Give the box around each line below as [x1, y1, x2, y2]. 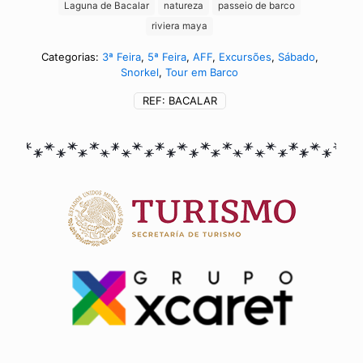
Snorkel [121, 66, 159, 79]
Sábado [277, 50, 315, 64]
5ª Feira [147, 50, 186, 64]
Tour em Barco [165, 66, 238, 79]
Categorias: [41, 50, 102, 64]
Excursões [218, 50, 271, 64]
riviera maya [152, 20, 207, 32]
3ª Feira [101, 50, 141, 64]
